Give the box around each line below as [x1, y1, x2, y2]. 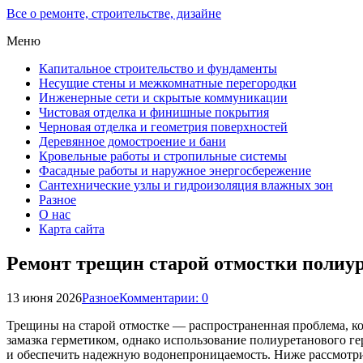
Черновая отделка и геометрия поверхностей [39, 120, 288, 134]
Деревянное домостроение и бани [39, 135, 226, 148]
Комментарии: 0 [119, 290, 208, 305]
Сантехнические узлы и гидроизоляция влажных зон [39, 178, 333, 192]
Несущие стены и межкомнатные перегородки [39, 76, 297, 90]
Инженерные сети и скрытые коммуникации [39, 91, 288, 105]
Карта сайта [39, 222, 105, 236]
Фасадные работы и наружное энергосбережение [39, 164, 311, 177]
